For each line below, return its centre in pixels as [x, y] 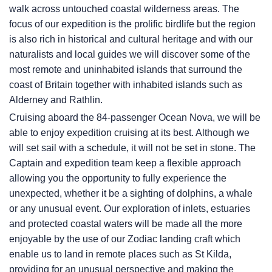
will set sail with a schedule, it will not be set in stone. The [132, 148]
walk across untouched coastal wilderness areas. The [124, 9]
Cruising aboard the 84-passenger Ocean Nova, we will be [135, 118]
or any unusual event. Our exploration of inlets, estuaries [130, 209]
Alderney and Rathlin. [56, 100]
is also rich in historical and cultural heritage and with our [131, 39]
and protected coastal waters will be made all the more [126, 224]
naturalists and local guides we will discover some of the [130, 55]
